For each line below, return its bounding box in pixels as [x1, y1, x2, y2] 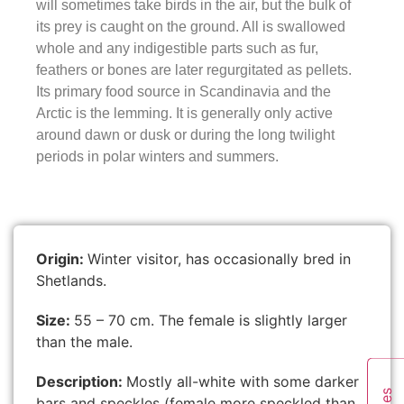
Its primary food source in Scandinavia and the [36, 84, 331, 100]
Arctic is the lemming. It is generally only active [36, 106, 333, 122]
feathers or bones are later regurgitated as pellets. [36, 62, 352, 78]
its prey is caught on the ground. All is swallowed [36, 19, 345, 35]
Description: [36, 372, 126, 391]
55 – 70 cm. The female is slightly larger [74, 311, 347, 330]
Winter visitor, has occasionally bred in [87, 250, 351, 269]
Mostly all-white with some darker [126, 372, 359, 391]
